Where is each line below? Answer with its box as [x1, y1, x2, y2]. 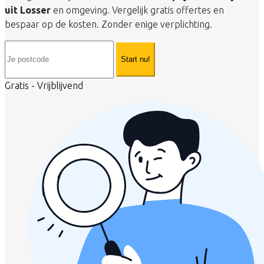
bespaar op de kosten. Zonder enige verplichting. [5, 18, 212, 29]
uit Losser [5, 4, 51, 15]
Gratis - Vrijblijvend [5, 80, 83, 91]
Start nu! [121, 55, 150, 64]
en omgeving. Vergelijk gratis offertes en [51, 4, 224, 15]
